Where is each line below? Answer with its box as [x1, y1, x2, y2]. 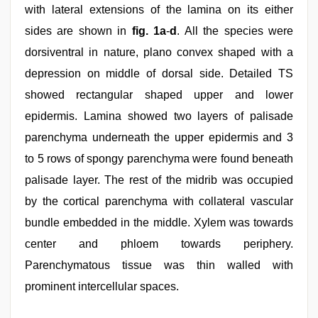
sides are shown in [25, 25, 132, 37]
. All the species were [177, 25, 294, 37]
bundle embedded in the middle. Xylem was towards [25, 216, 293, 229]
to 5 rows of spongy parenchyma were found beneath [25, 153, 293, 165]
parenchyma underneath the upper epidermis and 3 [25, 131, 293, 143]
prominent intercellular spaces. [25, 280, 179, 292]
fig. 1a [131, 25, 167, 37]
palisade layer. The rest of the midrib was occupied [25, 174, 293, 186]
